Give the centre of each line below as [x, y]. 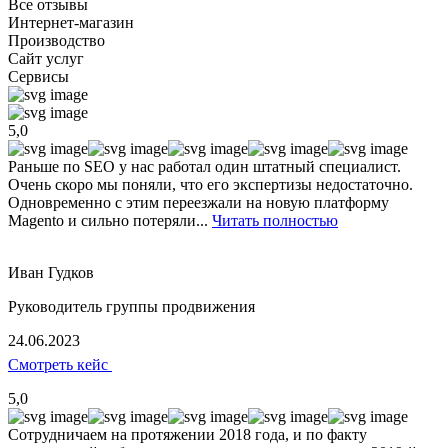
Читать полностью [275, 221]
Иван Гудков [51, 273]
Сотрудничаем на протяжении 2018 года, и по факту [187, 435]
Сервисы [38, 77]
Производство [56, 41]
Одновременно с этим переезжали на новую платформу [198, 203]
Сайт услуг [46, 59]
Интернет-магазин [71, 23]
